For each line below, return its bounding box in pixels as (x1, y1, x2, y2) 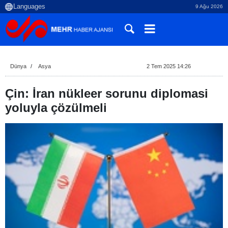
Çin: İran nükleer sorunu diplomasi (5, 87, 208, 100)
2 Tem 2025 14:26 (146, 63, 191, 69)
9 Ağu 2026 (195, 4, 223, 9)
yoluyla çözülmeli (5, 101, 107, 115)
